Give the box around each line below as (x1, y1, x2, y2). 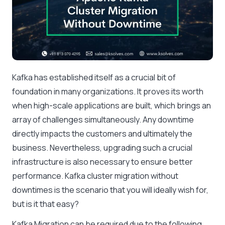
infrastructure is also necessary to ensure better (12, 156, 193, 168)
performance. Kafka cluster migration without (12, 170, 178, 182)
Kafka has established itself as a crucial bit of (12, 72, 176, 83)
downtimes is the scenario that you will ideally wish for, (12, 184, 208, 196)
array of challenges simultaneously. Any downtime (12, 114, 194, 126)
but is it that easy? (12, 198, 79, 210)
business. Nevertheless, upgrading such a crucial (12, 142, 192, 154)
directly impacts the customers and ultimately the (12, 128, 192, 140)
